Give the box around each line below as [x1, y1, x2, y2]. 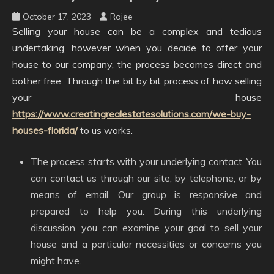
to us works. [78, 124, 133, 136]
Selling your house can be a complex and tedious [12, 25, 262, 37]
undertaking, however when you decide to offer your [12, 42, 262, 54]
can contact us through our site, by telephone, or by [31, 172, 262, 184]
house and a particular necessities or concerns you [31, 238, 262, 250]
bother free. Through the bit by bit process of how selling [12, 75, 262, 87]
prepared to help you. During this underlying [31, 205, 262, 217]
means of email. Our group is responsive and [31, 188, 262, 201]
